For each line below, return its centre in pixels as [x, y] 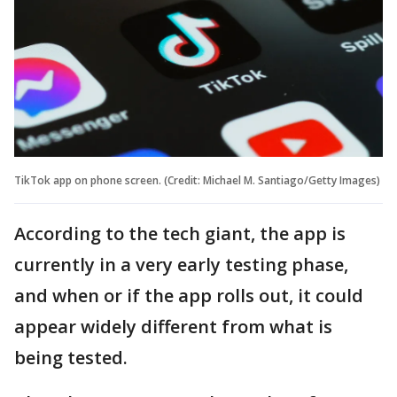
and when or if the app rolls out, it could [189, 295]
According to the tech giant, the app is [180, 233]
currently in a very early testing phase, [181, 264]
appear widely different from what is [173, 326]
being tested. [73, 357]
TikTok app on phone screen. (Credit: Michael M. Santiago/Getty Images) [197, 180]
